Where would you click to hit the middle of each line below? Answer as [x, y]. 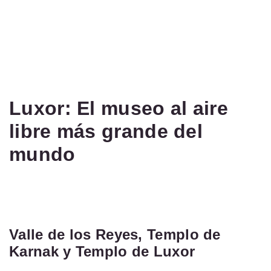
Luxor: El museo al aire [119, 108]
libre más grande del [106, 131]
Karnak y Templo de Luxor [102, 251]
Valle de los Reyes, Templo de [115, 234]
